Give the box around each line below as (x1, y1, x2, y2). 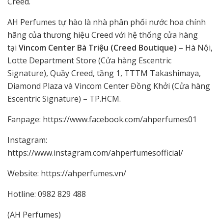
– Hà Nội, (177, 42, 213, 53)
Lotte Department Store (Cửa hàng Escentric (7, 55, 171, 66)
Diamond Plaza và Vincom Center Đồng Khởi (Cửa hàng (7, 80, 210, 91)
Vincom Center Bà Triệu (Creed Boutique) (19, 42, 177, 53)
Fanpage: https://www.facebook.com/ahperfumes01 (7, 113, 197, 125)
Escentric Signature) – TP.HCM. (7, 93, 121, 104)
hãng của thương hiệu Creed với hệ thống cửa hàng (7, 29, 198, 40)
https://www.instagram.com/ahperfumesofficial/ (7, 147, 183, 158)
